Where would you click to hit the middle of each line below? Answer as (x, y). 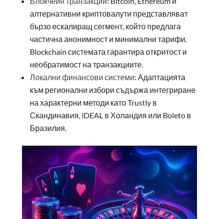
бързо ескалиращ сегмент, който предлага (105, 26)
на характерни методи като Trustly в (93, 102)
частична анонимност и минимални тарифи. (108, 39)
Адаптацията (161, 77)
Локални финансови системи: (83, 77)
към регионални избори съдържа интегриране (112, 89)
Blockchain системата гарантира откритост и (108, 51)
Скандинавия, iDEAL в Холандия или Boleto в (110, 115)
